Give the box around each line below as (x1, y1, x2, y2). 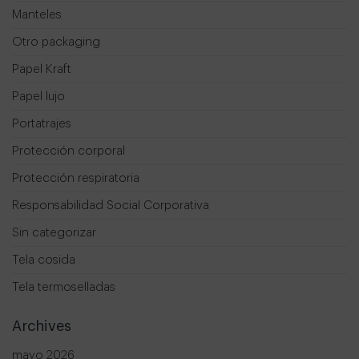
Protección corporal (12, 145, 125, 158)
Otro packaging (12, 36, 100, 49)
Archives (12, 319, 71, 334)
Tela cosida (12, 254, 75, 267)
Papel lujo (12, 91, 65, 103)
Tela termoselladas (12, 281, 115, 294)
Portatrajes (12, 118, 71, 131)
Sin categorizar (12, 227, 96, 240)
